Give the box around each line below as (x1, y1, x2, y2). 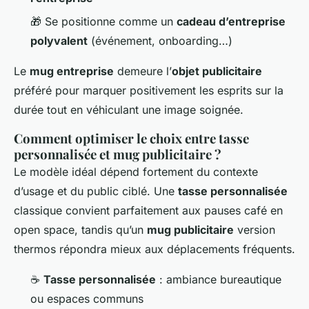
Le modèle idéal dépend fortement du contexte (14, 165, 258, 179)
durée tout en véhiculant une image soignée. (14, 103, 243, 117)
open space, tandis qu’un (14, 223, 147, 237)
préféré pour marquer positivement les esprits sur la (14, 83, 283, 98)
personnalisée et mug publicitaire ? (14, 146, 221, 163)
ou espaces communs (30, 292, 143, 306)
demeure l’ (114, 64, 172, 79)
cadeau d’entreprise (177, 14, 286, 29)
